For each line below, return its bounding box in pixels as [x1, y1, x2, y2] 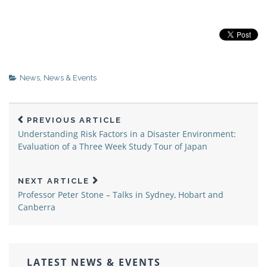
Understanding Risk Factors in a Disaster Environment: [18, 128, 236, 139]
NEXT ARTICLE [18, 176, 89, 185]
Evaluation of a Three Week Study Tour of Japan [18, 140, 207, 152]
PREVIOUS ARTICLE [27, 115, 122, 125]
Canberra [18, 201, 55, 213]
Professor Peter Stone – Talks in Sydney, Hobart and [18, 188, 223, 200]
